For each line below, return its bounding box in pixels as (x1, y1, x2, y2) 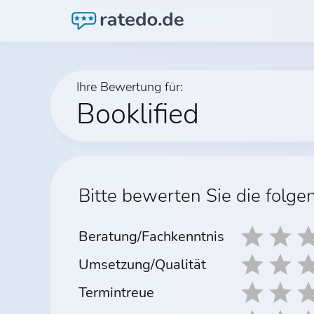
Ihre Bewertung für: (76, 78, 183, 95)
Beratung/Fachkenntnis (78, 226, 224, 246)
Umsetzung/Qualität (78, 254, 206, 274)
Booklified (76, 95, 199, 133)
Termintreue (78, 282, 154, 302)
